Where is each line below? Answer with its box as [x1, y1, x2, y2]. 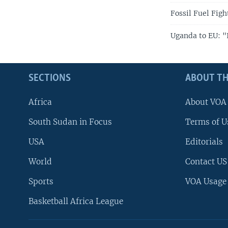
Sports [28, 177, 53, 187]
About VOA [185, 97, 226, 107]
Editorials [185, 137, 223, 147]
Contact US [185, 157, 227, 167]
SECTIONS [28, 73, 71, 84]
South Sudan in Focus [28, 117, 112, 127]
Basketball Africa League [28, 196, 123, 207]
